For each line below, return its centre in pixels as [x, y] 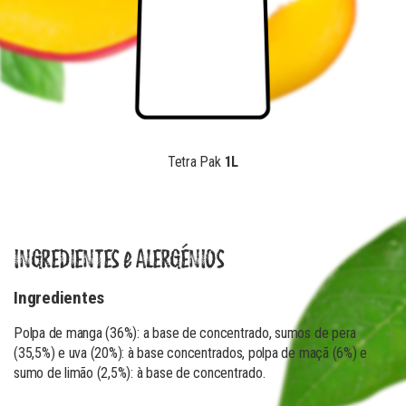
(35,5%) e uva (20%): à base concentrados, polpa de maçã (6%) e [191, 353]
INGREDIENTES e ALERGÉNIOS [119, 261]
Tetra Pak [196, 162]
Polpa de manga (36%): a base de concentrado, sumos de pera [185, 333]
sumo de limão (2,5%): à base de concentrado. [140, 373]
